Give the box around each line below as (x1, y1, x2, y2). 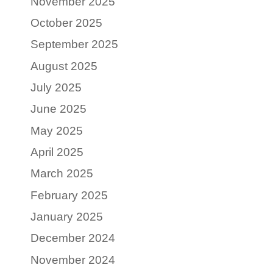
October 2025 (30, 16, 102, 29)
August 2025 (30, 59, 97, 73)
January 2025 (30, 210, 103, 223)
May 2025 (30, 124, 83, 137)
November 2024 (30, 253, 115, 266)
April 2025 (30, 145, 83, 158)
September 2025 (30, 38, 118, 51)
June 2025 (30, 102, 87, 116)
